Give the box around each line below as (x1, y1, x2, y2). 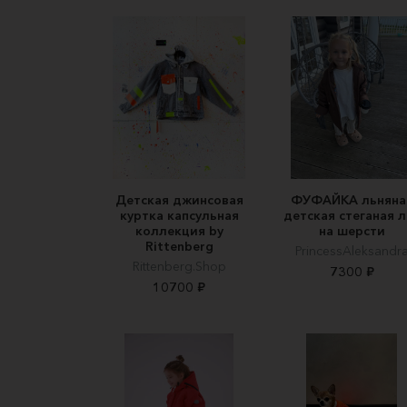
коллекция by (134, 222, 223, 239)
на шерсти (318, 222, 385, 239)
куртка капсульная (119, 206, 239, 223)
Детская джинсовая (114, 191, 243, 208)
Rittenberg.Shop (132, 257, 226, 274)
